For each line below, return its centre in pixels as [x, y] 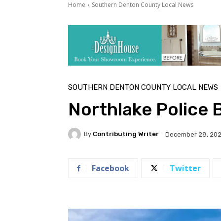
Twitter [185, 168]
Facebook [110, 168]
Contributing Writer [126, 134]
